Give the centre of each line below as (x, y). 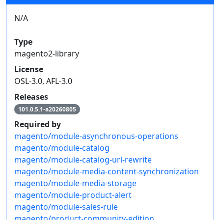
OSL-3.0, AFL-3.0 (43, 81)
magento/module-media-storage (75, 183)
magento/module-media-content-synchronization (107, 171)
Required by (38, 124)
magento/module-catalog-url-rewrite (83, 159)
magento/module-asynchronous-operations (96, 136)
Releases (31, 96)
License (29, 69)
